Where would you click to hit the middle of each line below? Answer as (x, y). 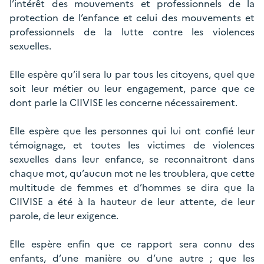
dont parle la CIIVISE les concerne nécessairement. (123, 103)
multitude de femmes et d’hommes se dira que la (132, 187)
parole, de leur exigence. (64, 216)
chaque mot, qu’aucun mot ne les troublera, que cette (132, 173)
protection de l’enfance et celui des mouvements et (132, 18)
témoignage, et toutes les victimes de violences (132, 145)
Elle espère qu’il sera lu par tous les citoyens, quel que (132, 74)
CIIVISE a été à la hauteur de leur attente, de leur (132, 202)
